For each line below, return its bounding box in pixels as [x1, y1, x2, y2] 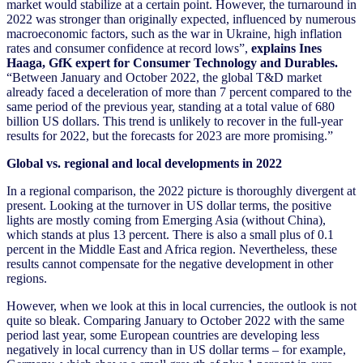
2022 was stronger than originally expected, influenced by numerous [6, 11, 356, 26]
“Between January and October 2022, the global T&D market [6, 70, 322, 84]
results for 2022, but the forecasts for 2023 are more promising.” [6, 128, 333, 143]
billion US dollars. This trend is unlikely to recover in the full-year [6, 113, 343, 128]
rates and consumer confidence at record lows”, [6, 41, 251, 55]
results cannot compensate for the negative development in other [6, 256, 333, 271]
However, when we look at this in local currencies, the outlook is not [6, 298, 357, 313]
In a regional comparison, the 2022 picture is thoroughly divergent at [6, 183, 356, 198]
